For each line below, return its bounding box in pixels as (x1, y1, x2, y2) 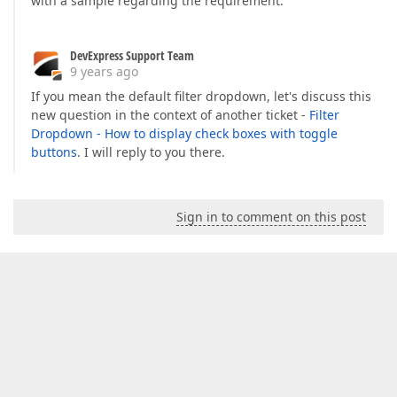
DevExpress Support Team (70, 47, 194, 65)
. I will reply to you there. (77, 144, 225, 161)
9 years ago (70, 63, 138, 81)
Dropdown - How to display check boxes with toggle (31, 125, 338, 143)
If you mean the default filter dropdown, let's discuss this (31, 88, 371, 105)
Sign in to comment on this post (176, 208, 366, 226)
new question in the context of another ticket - (31, 106, 309, 124)
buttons (31, 144, 77, 161)
